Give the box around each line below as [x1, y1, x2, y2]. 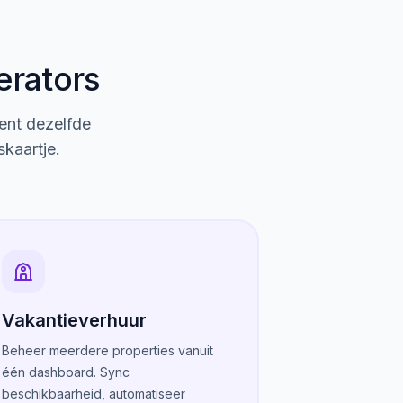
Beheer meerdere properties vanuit [2, 343, 213, 358]
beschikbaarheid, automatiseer [2, 386, 185, 401]
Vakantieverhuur [2, 309, 147, 331]
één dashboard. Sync [2, 364, 130, 380]
